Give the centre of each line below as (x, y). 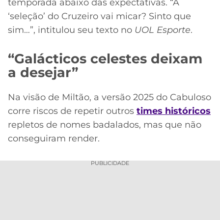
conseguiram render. (54, 138)
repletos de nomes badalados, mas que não (105, 124)
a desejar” (43, 72)
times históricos (174, 111)
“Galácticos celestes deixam (105, 58)
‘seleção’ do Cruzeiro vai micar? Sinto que (99, 16)
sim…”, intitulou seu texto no (70, 30)
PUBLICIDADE (110, 163)
